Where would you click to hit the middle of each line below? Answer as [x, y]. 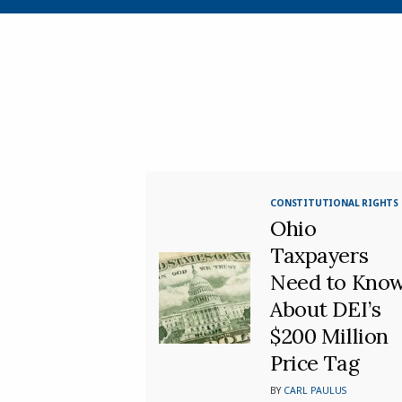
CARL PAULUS [315, 390]
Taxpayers [319, 255]
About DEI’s [326, 309]
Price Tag [315, 363]
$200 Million [329, 336]
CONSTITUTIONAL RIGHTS [334, 202]
